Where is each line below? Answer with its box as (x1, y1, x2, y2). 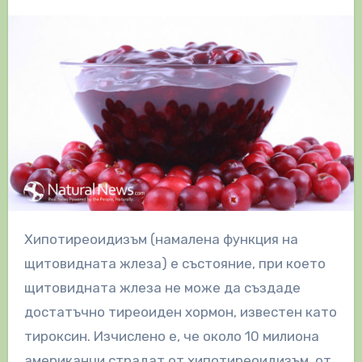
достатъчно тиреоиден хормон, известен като (23, 303, 337, 320)
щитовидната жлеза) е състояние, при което (23, 255, 326, 271)
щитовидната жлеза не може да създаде (23, 279, 301, 296)
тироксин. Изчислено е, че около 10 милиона (23, 327, 319, 344)
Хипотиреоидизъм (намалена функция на (23, 230, 33, 247)
